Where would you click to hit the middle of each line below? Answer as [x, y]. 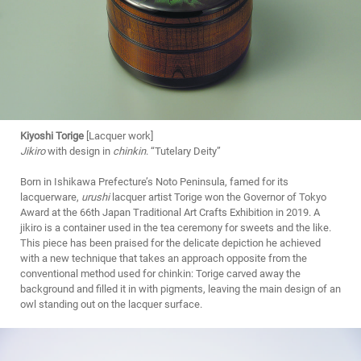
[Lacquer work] [118, 136]
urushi [95, 197]
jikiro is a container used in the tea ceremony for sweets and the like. [176, 228]
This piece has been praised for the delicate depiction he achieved [170, 243]
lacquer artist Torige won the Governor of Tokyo [218, 197]
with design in [79, 151]
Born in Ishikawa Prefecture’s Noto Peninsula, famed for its [154, 182]
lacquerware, [51, 197]
